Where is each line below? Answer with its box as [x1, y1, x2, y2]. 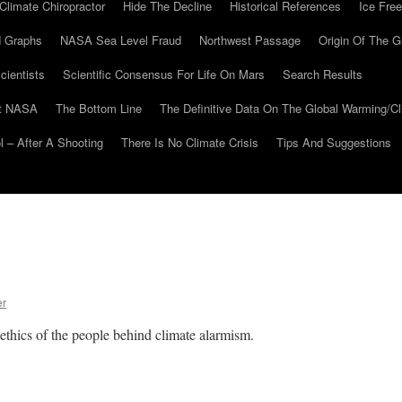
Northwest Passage [199, 31, 301, 48]
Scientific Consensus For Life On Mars [63, 66, 265, 83]
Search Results [283, 66, 363, 83]
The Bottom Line [56, 100, 142, 117]
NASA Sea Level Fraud [60, 31, 181, 48]
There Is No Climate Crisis [121, 134, 258, 151]
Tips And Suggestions [276, 134, 391, 151]
